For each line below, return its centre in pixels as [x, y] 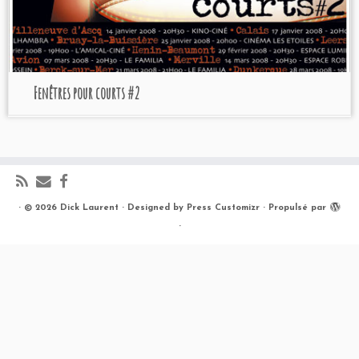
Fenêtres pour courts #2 [86, 93]
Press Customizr [223, 208]
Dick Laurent [89, 208]
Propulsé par [297, 208]
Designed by [155, 208]
